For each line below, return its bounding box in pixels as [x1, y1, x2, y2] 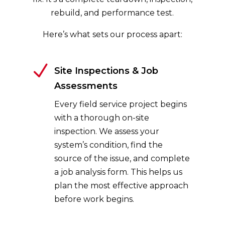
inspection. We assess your [54, 127, 159, 136]
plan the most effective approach [54, 181, 188, 190]
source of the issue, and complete [54, 154, 190, 163]
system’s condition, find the [54, 140, 163, 150]
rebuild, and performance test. [51, 8, 174, 18]
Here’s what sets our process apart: [42, 30, 182, 39]
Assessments [54, 80, 118, 91]
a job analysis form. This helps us [54, 167, 182, 177]
